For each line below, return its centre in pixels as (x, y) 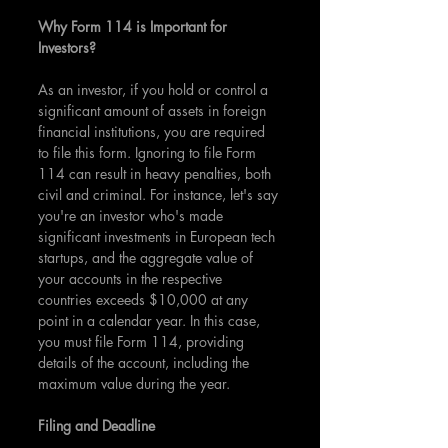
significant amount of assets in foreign (154, 110)
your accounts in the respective (132, 278)
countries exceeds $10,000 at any (145, 299)
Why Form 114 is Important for (134, 26)
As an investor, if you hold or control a (155, 89)
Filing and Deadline (96, 425)
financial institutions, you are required (153, 131)
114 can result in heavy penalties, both (156, 173)
